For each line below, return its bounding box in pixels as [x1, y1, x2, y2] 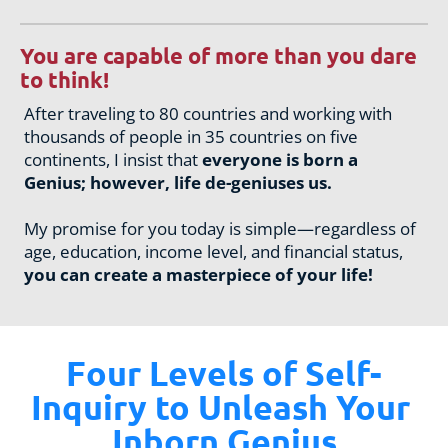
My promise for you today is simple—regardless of [24, 216, 417, 240]
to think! [20, 65, 109, 93]
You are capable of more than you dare [20, 41, 417, 69]
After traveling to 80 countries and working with [24, 101, 393, 125]
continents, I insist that [24, 147, 203, 171]
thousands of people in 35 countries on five [24, 124, 359, 148]
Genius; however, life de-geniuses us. [24, 170, 333, 194]
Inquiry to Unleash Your [30, 384, 410, 428]
